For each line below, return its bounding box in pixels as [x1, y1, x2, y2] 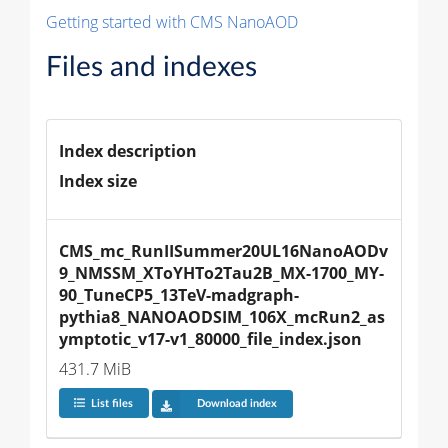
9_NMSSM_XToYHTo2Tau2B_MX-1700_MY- [59, 261, 384, 284]
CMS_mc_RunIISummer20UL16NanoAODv [59, 239, 388, 262]
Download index [196, 398, 277, 410]
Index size [59, 169, 137, 192]
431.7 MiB [59, 357, 131, 380]
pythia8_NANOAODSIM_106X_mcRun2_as [59, 305, 385, 328]
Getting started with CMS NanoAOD [46, 10, 298, 33]
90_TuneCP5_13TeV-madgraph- [59, 283, 299, 306]
